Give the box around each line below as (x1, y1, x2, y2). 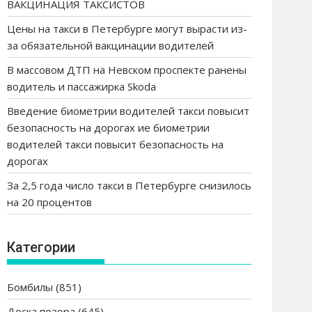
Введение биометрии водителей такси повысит (7, 104, 249, 118)
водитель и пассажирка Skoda (7, 79, 156, 93)
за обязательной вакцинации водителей (7, 38, 214, 52)
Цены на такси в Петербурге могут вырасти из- (7, 22, 247, 36)
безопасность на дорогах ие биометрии (7, 120, 210, 134)
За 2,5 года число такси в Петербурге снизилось (7, 178, 251, 192)
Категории (7, 238, 75, 256)
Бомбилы (7, 279, 53, 294)
